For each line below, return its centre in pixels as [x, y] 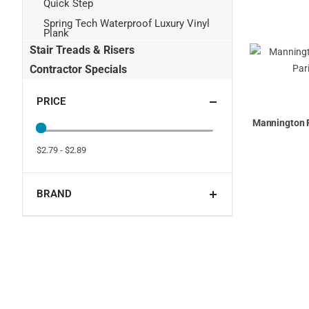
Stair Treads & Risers [82, 50]
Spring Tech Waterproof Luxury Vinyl [127, 24]
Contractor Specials [78, 69]
